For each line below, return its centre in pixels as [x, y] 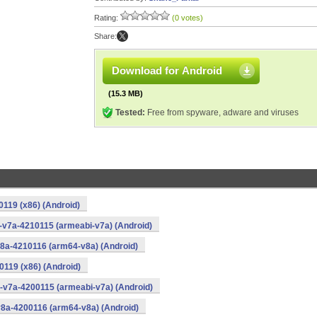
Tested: [130, 113]
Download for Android [167, 70]
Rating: [107, 18]
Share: [105, 36]
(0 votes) [188, 18]
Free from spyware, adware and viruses [222, 113]
